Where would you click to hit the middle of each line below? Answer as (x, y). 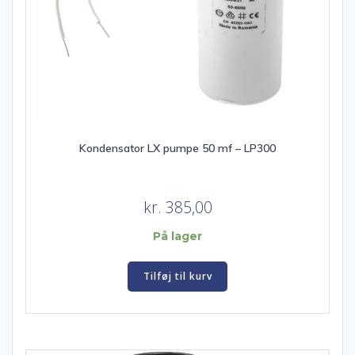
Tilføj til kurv (177, 276)
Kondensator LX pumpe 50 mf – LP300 (177, 149)
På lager (177, 237)
